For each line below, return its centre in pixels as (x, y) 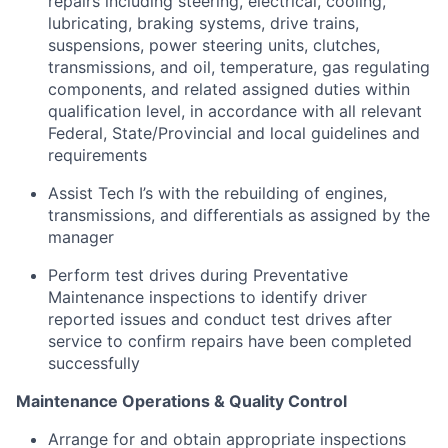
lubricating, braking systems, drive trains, (203, 22)
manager (81, 236)
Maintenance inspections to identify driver (207, 296)
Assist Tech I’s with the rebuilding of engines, (217, 192)
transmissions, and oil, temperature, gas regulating (239, 66)
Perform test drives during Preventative (198, 274)
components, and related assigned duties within (229, 88)
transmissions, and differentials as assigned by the (239, 214)
